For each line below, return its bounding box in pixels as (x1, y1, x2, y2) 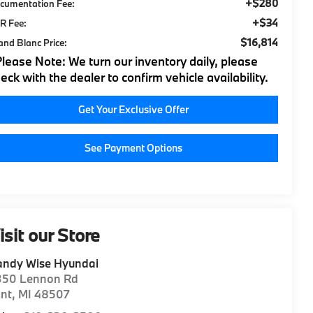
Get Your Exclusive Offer (78, 102, 189, 116)
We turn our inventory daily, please (66, 52, 259, 69)
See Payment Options (84, 140, 182, 154)
